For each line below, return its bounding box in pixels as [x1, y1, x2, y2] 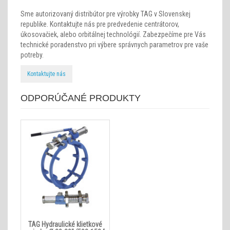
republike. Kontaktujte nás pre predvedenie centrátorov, [21, 20, 179, 28]
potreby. [21, 51, 44, 59]
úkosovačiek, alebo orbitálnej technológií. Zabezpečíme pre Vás [21, 30, 206, 39]
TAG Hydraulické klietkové [28, 220, 102, 228]
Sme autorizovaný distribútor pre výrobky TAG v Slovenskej [21, 10, 190, 18]
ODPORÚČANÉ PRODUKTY [21, 93, 141, 103]
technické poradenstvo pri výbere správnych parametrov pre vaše [21, 41, 208, 49]
